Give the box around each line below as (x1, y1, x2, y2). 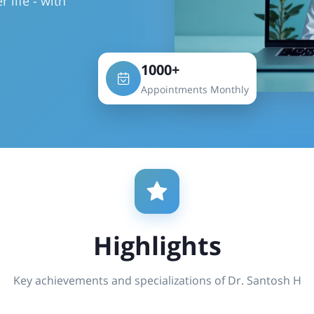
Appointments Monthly (141, 82, 249, 96)
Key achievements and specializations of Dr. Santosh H (13, 273, 301, 288)
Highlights (93, 228, 221, 263)
